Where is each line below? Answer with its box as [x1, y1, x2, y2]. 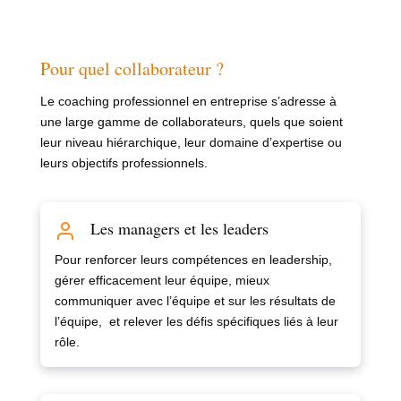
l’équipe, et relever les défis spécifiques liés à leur [54, 314, 338, 329]
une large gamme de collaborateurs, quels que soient [39, 115, 343, 130]
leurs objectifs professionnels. [39, 156, 208, 171]
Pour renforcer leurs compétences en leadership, [54, 252, 332, 268]
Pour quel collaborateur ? [39, 56, 224, 81]
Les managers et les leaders [90, 218, 269, 240]
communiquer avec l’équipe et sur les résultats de [54, 294, 336, 309]
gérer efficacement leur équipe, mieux [54, 273, 269, 288]
